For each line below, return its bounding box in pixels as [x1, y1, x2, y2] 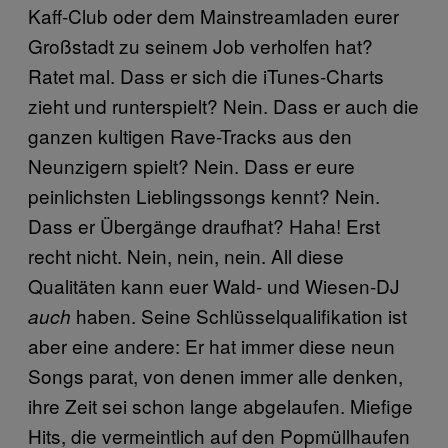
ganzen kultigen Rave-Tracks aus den [28, 121, 352, 149]
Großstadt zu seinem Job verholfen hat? [28, 31, 373, 59]
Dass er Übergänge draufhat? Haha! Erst [28, 211, 380, 239]
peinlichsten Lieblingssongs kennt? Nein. [28, 181, 380, 209]
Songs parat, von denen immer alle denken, [28, 361, 403, 389]
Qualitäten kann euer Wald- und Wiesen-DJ [28, 271, 400, 299]
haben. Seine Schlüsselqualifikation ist [71, 301, 407, 329]
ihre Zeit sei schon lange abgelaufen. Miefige [28, 391, 413, 419]
